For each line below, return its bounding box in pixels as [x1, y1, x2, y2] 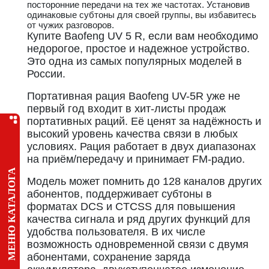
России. [27, 68, 65, 80]
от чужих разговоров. [27, 20, 114, 30]
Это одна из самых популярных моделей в [27, 55, 242, 67]
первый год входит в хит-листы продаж [27, 103, 226, 115]
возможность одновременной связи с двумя [27, 238, 249, 250]
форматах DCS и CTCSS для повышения [27, 201, 235, 213]
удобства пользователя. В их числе [27, 226, 205, 238]
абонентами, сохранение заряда [27, 251, 190, 263]
